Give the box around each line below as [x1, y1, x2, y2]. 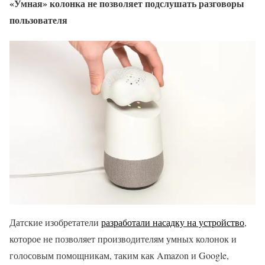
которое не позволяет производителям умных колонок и [9, 232, 237, 245]
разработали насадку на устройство [101, 216, 244, 229]
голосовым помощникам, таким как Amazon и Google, [9, 249, 229, 262]
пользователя [9, 13, 67, 27]
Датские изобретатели [9, 216, 101, 229]
